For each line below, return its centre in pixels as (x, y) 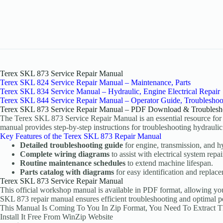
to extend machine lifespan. (169, 163)
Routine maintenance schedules (73, 163)
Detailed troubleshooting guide (71, 145)
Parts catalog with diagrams (67, 172)
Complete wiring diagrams (65, 154)
